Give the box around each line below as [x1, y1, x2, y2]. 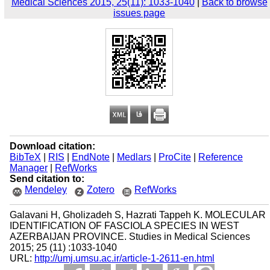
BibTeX [9, 152, 41, 162]
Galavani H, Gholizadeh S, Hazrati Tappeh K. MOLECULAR [9, 210, 266, 220]
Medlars [116, 152, 151, 162]
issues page [113, 8, 165, 18]
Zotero [86, 184, 115, 195]
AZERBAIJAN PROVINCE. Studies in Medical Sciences [9, 231, 250, 242]
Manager [9, 163, 48, 173]
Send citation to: [9, 174, 84, 184]
